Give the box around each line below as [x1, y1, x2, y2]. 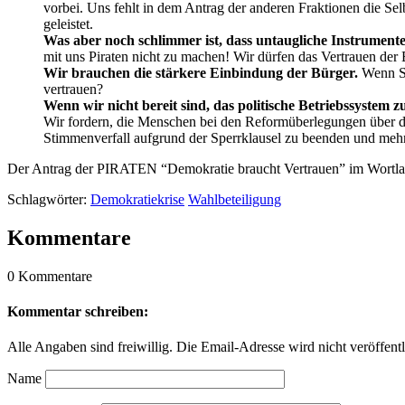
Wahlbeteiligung [188, 191, 281, 207]
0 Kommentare [7, 268, 92, 284]
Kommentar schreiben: [7, 303, 148, 319]
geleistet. [43, 15, 93, 32]
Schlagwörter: [7, 191, 87, 207]
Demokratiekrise [90, 191, 184, 207]
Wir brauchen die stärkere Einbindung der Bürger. [43, 64, 358, 80]
